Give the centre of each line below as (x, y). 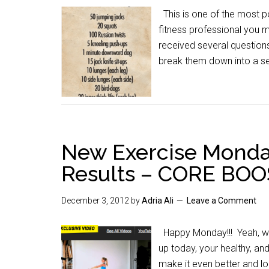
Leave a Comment (222, 201)
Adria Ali (158, 201)
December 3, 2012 (95, 201)
